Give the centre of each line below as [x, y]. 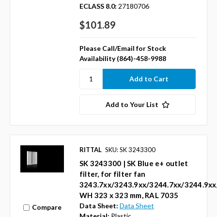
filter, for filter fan [112, 174]
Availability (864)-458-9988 [123, 58]
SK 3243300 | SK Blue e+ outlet [134, 163]
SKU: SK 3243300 [130, 149]
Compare [46, 207]
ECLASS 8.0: [98, 6]
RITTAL [90, 149]
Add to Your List [132, 104]
